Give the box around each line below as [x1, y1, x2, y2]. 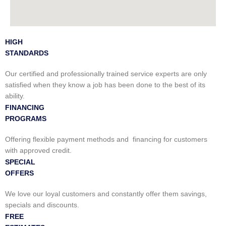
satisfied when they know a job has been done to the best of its [5, 81, 205, 89]
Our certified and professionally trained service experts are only [5, 70, 207, 78]
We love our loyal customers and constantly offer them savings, [5, 190, 207, 198]
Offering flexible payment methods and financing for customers [5, 135, 207, 143]
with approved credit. [5, 146, 72, 154]
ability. [5, 92, 25, 100]
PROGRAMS [5, 115, 46, 123]
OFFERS [5, 169, 34, 177]
